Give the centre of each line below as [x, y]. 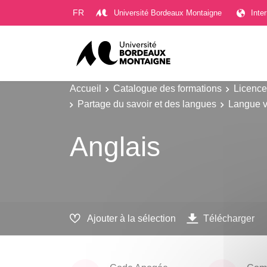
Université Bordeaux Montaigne [168, 13]
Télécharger [229, 218]
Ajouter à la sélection [131, 218]
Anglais [115, 147]
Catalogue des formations [167, 88]
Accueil [86, 88]
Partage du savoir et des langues [147, 103]
